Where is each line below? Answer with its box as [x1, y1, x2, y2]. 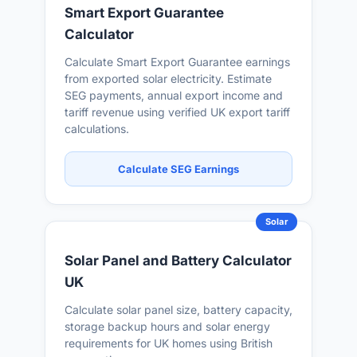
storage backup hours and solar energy [65, 320, 270, 333]
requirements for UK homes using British [65, 336, 273, 350]
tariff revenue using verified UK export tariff [65, 105, 290, 119]
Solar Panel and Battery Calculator [65, 253, 292, 269]
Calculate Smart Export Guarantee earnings [65, 55, 290, 69]
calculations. [65, 122, 129, 135]
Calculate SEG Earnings [118, 163, 239, 175]
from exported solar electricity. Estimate [65, 72, 272, 85]
